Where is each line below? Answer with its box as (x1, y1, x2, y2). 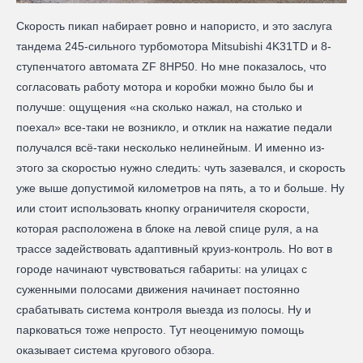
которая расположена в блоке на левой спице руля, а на (16, 222, 318, 236)
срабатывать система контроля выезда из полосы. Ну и (16, 303, 311, 317)
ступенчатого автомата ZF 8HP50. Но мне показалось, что (16, 60, 327, 74)
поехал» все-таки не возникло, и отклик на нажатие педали (16, 121, 332, 135)
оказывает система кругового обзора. (16, 344, 218, 357)
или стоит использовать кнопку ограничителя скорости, (16, 202, 310, 216)
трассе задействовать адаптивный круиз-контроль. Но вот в (16, 242, 332, 256)
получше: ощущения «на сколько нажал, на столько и (16, 100, 302, 114)
